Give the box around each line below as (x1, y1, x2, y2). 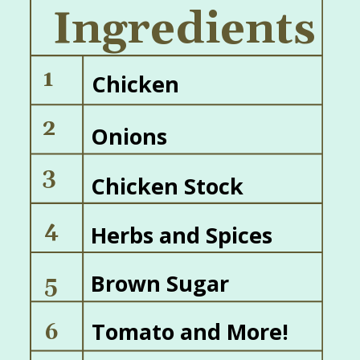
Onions (91, 121, 168, 152)
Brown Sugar (91, 268, 230, 298)
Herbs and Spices (91, 219, 273, 250)
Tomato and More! (92, 316, 289, 346)
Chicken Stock (91, 171, 244, 202)
